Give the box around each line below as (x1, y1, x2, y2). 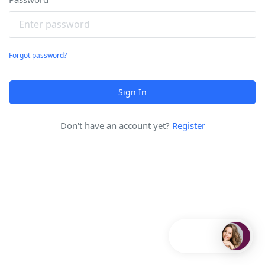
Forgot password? (9, 50, 67, 60)
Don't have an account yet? (60, 119, 172, 131)
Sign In (118, 86, 147, 98)
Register (172, 119, 205, 131)
